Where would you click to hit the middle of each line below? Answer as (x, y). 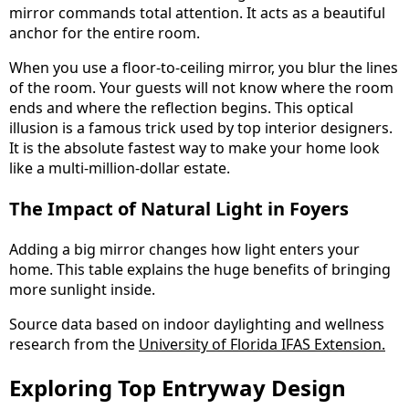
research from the (74, 344)
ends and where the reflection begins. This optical (181, 107)
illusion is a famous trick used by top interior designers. (201, 127)
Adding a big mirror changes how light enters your (184, 249)
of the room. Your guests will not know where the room (201, 87)
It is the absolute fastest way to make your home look (194, 147)
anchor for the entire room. (105, 32)
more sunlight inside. (82, 289)
